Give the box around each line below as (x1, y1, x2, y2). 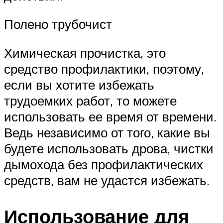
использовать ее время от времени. (4, 108, 217, 124)
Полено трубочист (4, 16, 112, 32)
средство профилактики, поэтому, (4, 60, 204, 77)
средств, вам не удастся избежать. (4, 172, 210, 188)
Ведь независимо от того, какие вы (4, 124, 210, 140)
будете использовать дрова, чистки (4, 140, 214, 156)
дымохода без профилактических (4, 156, 203, 172)
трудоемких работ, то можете (4, 92, 177, 109)
